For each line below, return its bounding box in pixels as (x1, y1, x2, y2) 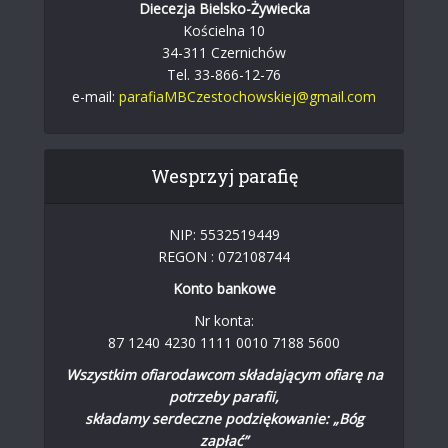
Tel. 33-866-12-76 (167, 64, 281, 84)
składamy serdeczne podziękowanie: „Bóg (84, 408, 364, 428)
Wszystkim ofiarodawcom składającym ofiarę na (65, 364, 383, 384)
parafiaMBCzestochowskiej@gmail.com (119, 86, 376, 106)
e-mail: (72, 86, 119, 106)
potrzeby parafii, (169, 386, 279, 406)
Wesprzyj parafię (150, 163, 298, 188)
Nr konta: (194, 310, 254, 330)
